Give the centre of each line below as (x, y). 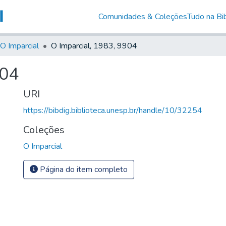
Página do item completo (83, 169)
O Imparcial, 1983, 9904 (94, 46)
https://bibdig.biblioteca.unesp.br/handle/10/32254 (113, 110)
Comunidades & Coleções (143, 16)
